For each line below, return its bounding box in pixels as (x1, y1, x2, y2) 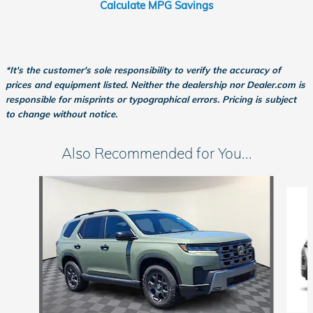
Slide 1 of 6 (5, 176, 55, 189)
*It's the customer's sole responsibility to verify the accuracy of (6, 64, 281, 76)
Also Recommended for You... (61, 144, 252, 163)
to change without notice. (6, 108, 120, 120)
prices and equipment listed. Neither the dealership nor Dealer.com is (6, 79, 305, 91)
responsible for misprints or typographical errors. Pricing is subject (6, 94, 296, 105)
